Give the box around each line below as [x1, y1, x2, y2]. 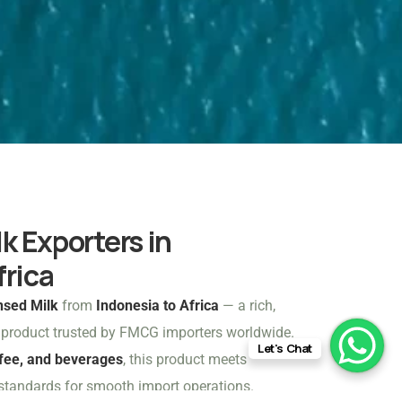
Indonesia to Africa [96, 297, 219, 315]
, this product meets [123, 351, 247, 369]
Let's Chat [257, 340, 312, 356]
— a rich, [219, 297, 275, 315]
